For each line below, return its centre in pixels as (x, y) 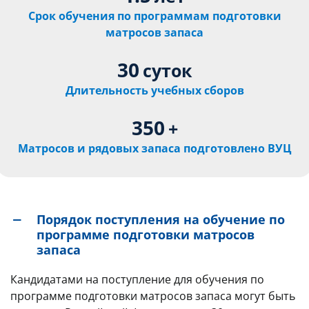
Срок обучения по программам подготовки (154, 16)
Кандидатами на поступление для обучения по (137, 279)
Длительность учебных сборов (154, 90)
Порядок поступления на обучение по (161, 219)
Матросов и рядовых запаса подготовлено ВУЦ (154, 148)
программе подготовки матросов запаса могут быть (153, 296)
